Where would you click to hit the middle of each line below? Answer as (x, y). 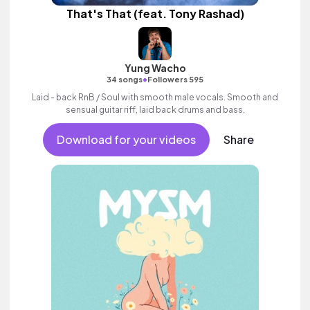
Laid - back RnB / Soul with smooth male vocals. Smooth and (155, 97)
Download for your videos (126, 139)
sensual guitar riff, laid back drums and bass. (155, 110)
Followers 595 (175, 79)
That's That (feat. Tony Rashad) (155, 13)
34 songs (125, 79)
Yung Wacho (155, 68)
